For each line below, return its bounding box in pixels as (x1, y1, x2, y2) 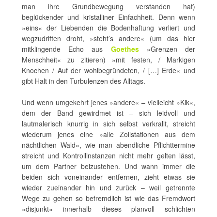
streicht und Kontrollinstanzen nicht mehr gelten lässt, (22, 151, 195, 161)
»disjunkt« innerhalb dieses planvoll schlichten (22, 204, 195, 214)
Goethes (110, 44, 139, 54)
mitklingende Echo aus (22, 44, 111, 54)
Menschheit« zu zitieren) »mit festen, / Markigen (22, 55, 195, 65)
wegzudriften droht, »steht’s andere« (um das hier (22, 33, 195, 44)
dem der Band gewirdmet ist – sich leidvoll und (22, 108, 195, 118)
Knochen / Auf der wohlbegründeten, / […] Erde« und (22, 65, 195, 76)
